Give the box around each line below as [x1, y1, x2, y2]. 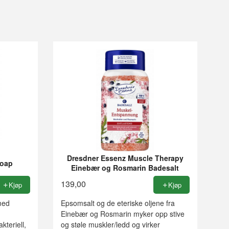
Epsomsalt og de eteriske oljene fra [60, 198, 175, 209]
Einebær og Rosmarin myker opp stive [60, 209, 185, 219]
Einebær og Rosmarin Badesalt [71, 162, 179, 173]
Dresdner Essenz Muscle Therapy [66, 152, 184, 163]
